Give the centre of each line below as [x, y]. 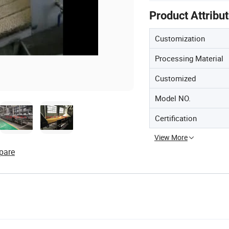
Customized [175, 78]
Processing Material [189, 58]
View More [171, 137]
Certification [176, 118]
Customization [180, 38]
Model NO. [173, 98]
